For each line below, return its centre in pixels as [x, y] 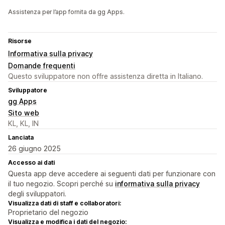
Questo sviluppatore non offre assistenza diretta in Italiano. [105, 76]
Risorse [20, 41]
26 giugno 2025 [34, 149]
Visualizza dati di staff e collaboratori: [65, 203]
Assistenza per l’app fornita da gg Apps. [66, 12]
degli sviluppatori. [37, 194]
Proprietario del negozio [48, 212]
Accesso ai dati [31, 163]
